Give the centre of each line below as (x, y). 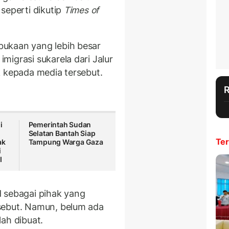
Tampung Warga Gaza (66, 142)
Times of (81, 10)
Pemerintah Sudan (60, 125)
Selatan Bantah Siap (62, 133)
